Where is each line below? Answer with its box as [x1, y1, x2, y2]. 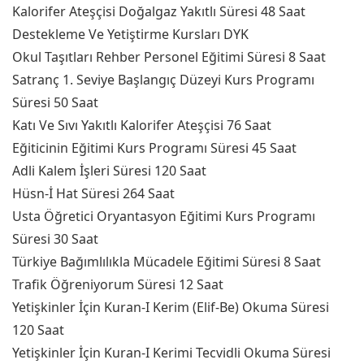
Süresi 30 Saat [12, 230, 98, 248]
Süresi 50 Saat [12, 93, 98, 111]
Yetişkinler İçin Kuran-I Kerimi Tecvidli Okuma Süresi [12, 344, 331, 362]
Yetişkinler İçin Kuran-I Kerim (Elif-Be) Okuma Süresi [12, 298, 329, 316]
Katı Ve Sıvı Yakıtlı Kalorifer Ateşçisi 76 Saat [12, 116, 271, 134]
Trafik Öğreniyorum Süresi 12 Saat [12, 275, 223, 293]
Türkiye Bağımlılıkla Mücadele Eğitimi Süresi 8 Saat [12, 253, 321, 271]
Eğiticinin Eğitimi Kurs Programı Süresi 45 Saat [12, 139, 297, 157]
